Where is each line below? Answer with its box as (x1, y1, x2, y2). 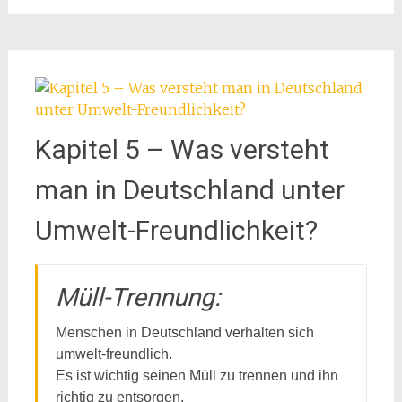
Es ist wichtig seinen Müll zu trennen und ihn (55, 368, 338, 383)
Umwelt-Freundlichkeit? (34, 214, 318, 246)
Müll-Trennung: (55, 283, 221, 312)
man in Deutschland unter (34, 174, 345, 205)
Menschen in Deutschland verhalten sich (55, 325, 314, 340)
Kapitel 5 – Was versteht (34, 134, 329, 165)
